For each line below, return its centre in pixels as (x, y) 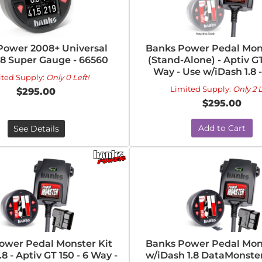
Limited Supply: (201, 89)
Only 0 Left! (67, 77)
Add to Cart (222, 128)
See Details (36, 129)
